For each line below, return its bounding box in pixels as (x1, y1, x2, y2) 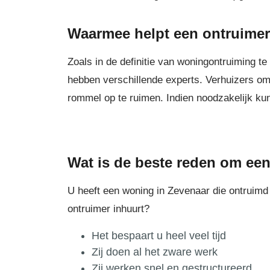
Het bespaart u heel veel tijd (92, 230, 226, 242)
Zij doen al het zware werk (92, 246, 218, 259)
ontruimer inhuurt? (67, 203, 149, 215)
